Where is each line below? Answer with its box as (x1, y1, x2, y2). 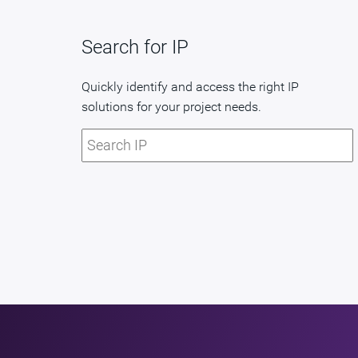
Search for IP (82, 35, 189, 58)
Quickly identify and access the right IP (82, 78, 299, 94)
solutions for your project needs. (82, 98, 261, 114)
